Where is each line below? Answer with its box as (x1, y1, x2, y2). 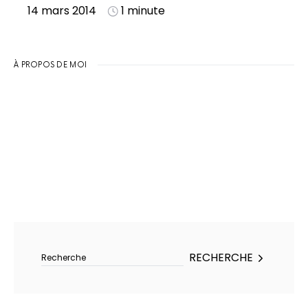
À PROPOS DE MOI (14, 60, 87, 69)
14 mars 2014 (27, 3, 96, 19)
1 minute (121, 3, 165, 19)
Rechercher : (13, 221, 82, 237)
